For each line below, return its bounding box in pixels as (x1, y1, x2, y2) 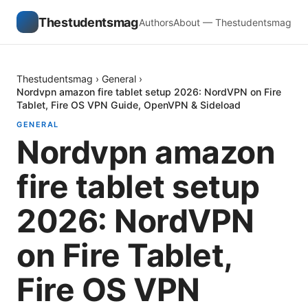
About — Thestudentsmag (173, 16, 291, 28)
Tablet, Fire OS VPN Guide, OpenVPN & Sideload (16, 99, 241, 111)
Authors (139, 16, 173, 28)
